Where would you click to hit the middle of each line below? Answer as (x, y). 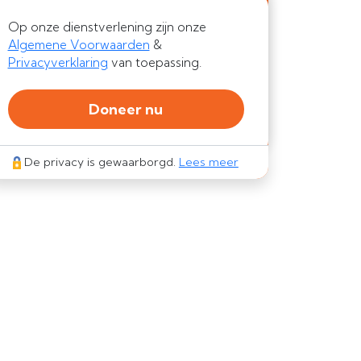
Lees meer (208, 162)
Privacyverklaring (58, 62)
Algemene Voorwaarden (79, 44)
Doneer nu (126, 109)
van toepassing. (154, 62)
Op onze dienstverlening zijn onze (107, 27)
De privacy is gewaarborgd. (100, 162)
